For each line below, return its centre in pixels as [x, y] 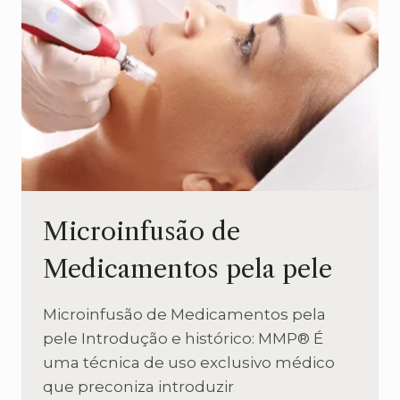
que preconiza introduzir [138, 387]
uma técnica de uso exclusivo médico [189, 363]
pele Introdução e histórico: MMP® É [183, 339]
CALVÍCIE [140, 11]
